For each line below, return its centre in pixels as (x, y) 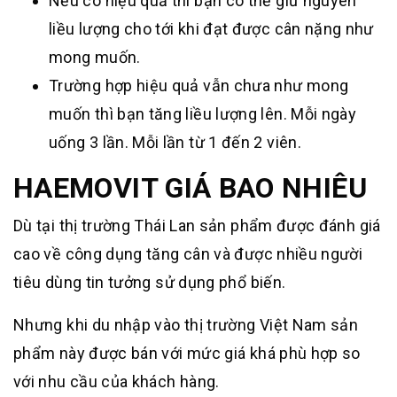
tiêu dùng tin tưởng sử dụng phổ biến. (150, 282)
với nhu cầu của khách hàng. (117, 381)
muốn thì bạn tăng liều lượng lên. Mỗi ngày (203, 113)
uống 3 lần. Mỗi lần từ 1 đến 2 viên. (175, 142)
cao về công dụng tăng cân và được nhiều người (188, 253)
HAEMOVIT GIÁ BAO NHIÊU (190, 187)
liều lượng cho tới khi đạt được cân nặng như (211, 28)
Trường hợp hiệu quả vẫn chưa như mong (199, 85)
